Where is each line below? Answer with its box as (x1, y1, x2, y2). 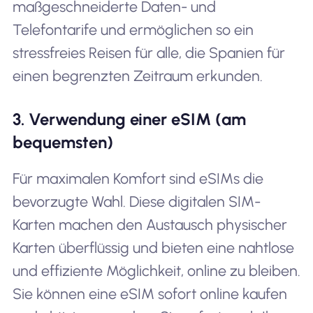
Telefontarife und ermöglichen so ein (12, 20, 254, 38)
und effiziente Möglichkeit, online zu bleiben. (12, 261, 300, 279)
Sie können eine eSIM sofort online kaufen (12, 284, 287, 303)
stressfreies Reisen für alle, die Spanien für (12, 43, 285, 61)
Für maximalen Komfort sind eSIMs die (12, 169, 263, 187)
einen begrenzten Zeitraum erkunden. (12, 66, 263, 85)
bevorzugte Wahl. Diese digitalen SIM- (12, 192, 261, 210)
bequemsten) (12, 131, 113, 152)
